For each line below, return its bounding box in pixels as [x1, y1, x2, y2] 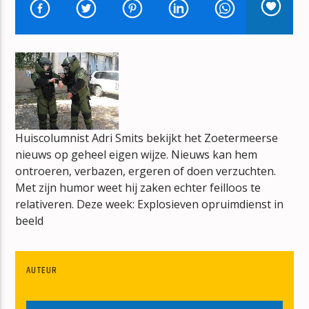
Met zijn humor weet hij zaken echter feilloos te [15, 180, 261, 196]
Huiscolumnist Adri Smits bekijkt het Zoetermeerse [15, 130, 279, 146]
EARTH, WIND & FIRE [15, 14, 98, 32]
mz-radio [72, 123, 121, 139]
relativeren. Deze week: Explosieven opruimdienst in [15, 197, 284, 212]
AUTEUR [26, 263, 57, 279]
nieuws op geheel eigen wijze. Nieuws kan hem [15, 147, 258, 163]
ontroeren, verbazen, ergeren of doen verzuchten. [15, 163, 277, 179]
